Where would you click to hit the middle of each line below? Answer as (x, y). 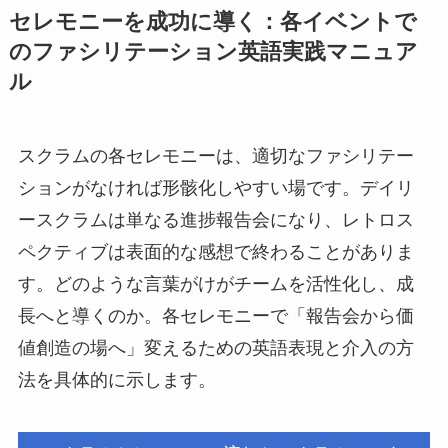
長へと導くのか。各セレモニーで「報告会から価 (215, 316)
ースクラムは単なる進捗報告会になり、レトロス (215, 220)
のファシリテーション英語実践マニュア (213, 52)
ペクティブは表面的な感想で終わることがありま (215, 252)
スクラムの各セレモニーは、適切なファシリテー (215, 156)
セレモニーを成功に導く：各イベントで (212, 22)
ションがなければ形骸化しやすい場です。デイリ (215, 188)
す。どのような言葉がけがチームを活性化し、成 (215, 284)
